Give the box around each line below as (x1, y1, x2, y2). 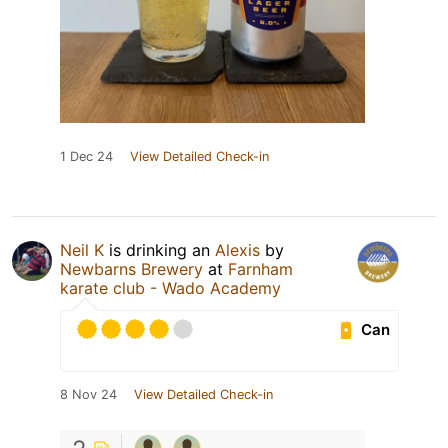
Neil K (60, 240, 104, 261)
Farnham (228, 259, 293, 280)
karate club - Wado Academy (60, 278, 281, 299)
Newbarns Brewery (60, 259, 203, 280)
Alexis (215, 240, 260, 261)
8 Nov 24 (60, 387, 117, 403)
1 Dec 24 (60, 149, 113, 165)
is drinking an (104, 240, 215, 261)
